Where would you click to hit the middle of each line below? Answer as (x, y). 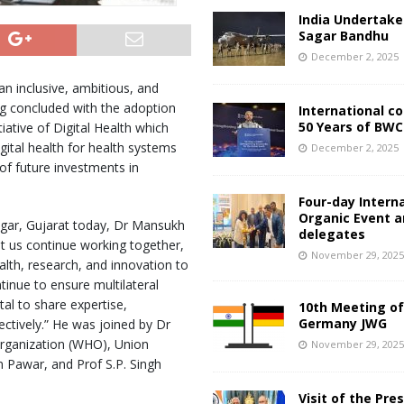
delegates (332, 234)
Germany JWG (343, 323)
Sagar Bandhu (344, 36)
